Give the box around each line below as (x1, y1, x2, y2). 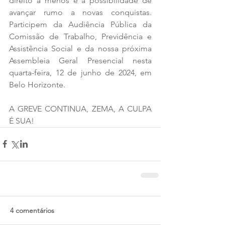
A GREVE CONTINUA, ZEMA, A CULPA (9, 103, 152, 114)
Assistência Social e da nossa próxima (9, 43, 152, 53)
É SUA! (9, 116, 34, 126)
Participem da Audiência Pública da (9, 19, 152, 29)
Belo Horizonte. (9, 79, 65, 89)
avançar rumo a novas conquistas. (9, 7, 152, 17)
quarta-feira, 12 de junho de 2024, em (9, 67, 152, 77)
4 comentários (10, 205, 54, 215)
